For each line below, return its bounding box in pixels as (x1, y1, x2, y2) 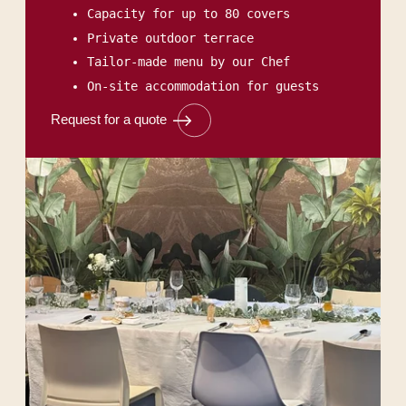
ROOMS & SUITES (25, 284, 143, 299)
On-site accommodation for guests (87, 78, 319, 93)
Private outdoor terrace (87, 30, 254, 45)
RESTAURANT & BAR (25, 311, 161, 326)
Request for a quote (51, 111, 167, 127)
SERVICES (25, 365, 93, 381)
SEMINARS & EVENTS (25, 338, 167, 353)
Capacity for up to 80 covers (87, 6, 290, 22)
